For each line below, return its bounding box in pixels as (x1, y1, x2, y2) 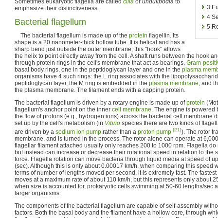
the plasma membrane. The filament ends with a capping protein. (15, 87, 185, 93)
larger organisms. (15, 190, 61, 197)
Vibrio (105, 120, 120, 127)
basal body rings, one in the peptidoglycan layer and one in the (15, 66, 182, 73)
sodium (55, 128, 75, 135)
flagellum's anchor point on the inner (15, 106, 112, 113)
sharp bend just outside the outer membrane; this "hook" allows (15, 46, 181, 53)
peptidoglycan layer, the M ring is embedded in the (15, 80, 149, 87)
